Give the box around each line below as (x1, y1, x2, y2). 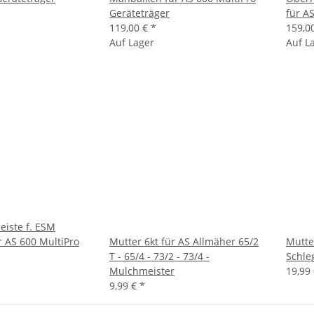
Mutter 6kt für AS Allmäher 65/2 (109, 235, 259, 248)
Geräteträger (109, 6, 170, 20)
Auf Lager (109, 36, 154, 49)
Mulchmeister (109, 264, 175, 278)
